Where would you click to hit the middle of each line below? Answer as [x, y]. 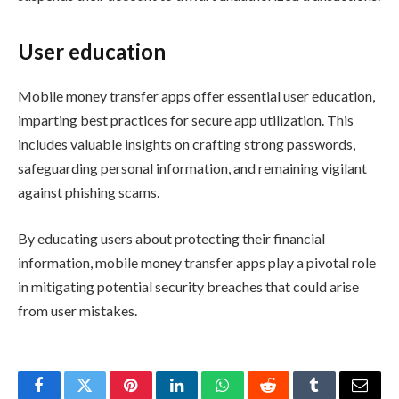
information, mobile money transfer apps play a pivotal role [197, 262]
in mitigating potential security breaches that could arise [188, 286]
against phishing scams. [90, 191]
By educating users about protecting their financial [171, 238]
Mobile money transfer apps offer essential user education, [196, 95]
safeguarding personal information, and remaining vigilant [192, 167]
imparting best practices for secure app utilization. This [186, 119]
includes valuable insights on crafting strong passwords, [187, 143]
